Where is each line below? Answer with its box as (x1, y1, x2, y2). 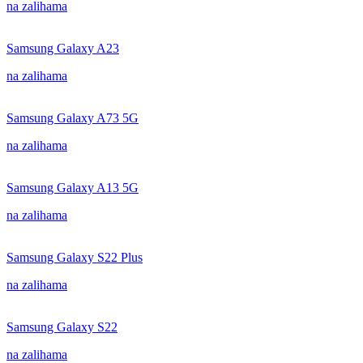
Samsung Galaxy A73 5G (6, 111, 139, 125)
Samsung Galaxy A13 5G (6, 181, 139, 194)
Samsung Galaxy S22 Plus (6, 250, 143, 264)
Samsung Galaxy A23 (6, 41, 119, 55)
